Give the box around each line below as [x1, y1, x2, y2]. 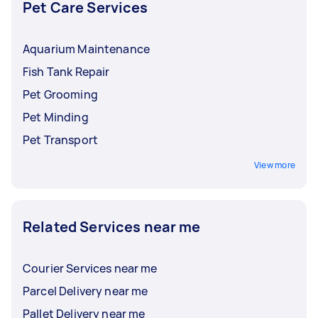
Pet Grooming [23, 86, 98, 102]
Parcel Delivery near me [23, 283, 148, 299]
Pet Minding [23, 109, 89, 125]
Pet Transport [23, 131, 98, 148]
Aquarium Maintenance [23, 40, 150, 57]
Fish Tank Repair [23, 63, 110, 79]
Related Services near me [23, 216, 201, 236]
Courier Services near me [23, 260, 158, 276]
